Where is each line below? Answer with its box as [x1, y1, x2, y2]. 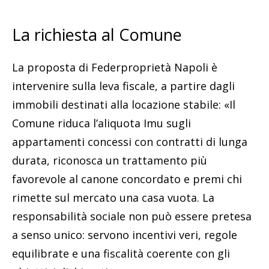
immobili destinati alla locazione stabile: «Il [12, 97, 235, 112]
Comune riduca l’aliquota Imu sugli [12, 116, 191, 131]
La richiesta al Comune [12, 23, 182, 46]
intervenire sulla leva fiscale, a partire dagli [12, 79, 235, 94]
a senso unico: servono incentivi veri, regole [12, 228, 237, 243]
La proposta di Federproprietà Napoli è [12, 60, 217, 75]
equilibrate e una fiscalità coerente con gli [12, 246, 230, 261]
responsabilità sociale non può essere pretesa [12, 209, 252, 224]
